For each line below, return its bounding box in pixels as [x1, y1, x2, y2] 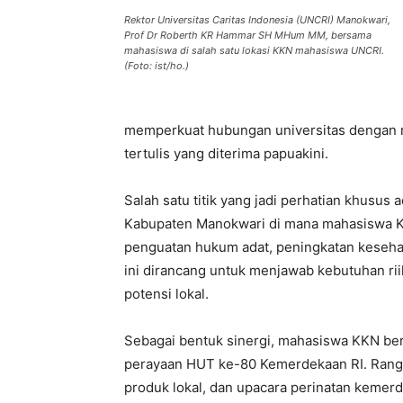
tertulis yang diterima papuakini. [124, 145, 328, 162]
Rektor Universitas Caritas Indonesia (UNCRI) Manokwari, [124, 13, 390, 26]
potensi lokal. [124, 285, 209, 302]
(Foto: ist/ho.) [124, 59, 189, 72]
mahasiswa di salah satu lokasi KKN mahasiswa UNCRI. [124, 44, 384, 57]
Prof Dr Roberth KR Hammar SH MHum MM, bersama [124, 29, 372, 41]
